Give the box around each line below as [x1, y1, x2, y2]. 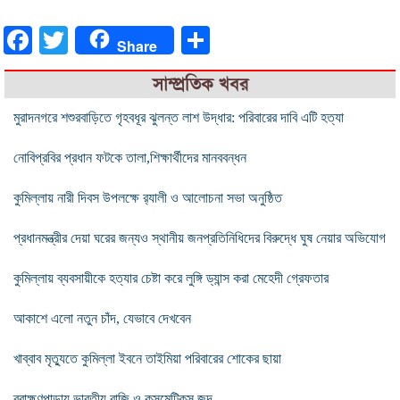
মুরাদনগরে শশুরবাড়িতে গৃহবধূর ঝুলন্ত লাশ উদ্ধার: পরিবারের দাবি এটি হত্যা [13, 109, 344, 125]
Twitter [68, 31, 108, 47]
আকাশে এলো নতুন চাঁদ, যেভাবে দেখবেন [13, 310, 191, 326]
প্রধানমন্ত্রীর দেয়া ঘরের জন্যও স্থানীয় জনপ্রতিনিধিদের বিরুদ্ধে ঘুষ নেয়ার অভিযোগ [13, 229, 386, 246]
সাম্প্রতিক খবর [152, 72, 248, 96]
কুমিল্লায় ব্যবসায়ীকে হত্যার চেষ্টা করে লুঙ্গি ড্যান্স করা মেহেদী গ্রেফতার [13, 270, 329, 286]
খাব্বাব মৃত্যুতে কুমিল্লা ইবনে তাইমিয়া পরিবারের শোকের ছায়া [13, 350, 281, 366]
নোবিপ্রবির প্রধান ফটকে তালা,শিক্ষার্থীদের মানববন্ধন [13, 149, 246, 165]
